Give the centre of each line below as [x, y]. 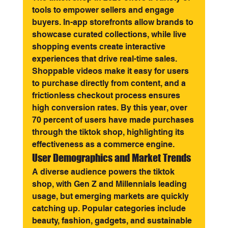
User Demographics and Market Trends [111, 158]
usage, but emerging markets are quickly [111, 196]
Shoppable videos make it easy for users [111, 71]
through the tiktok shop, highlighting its [109, 132]
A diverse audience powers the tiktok [104, 172]
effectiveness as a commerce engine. [103, 144]
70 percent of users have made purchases [114, 120]
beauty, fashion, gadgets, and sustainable [113, 221]
